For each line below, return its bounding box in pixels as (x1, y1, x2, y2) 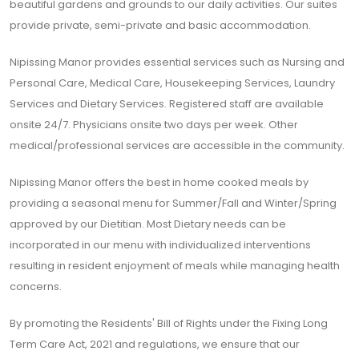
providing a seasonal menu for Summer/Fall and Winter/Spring (10, 196, 337, 211)
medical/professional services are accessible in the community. (10, 138, 345, 153)
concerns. (10, 279, 62, 294)
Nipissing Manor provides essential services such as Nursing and (10, 54, 345, 70)
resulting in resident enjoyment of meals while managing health (10, 258, 340, 273)
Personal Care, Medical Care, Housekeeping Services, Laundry (10, 75, 335, 91)
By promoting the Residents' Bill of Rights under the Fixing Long (10, 316, 328, 331)
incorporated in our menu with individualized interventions (10, 237, 311, 252)
